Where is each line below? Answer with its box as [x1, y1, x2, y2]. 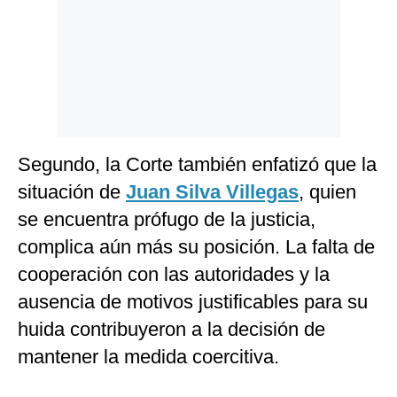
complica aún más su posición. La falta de [18, 236, 375, 259]
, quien [299, 181, 356, 204]
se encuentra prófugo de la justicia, [18, 208, 315, 231]
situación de [18, 181, 126, 204]
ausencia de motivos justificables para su [18, 291, 368, 314]
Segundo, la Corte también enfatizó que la [18, 153, 377, 176]
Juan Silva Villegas [126, 181, 299, 204]
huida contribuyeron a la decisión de [18, 318, 325, 341]
